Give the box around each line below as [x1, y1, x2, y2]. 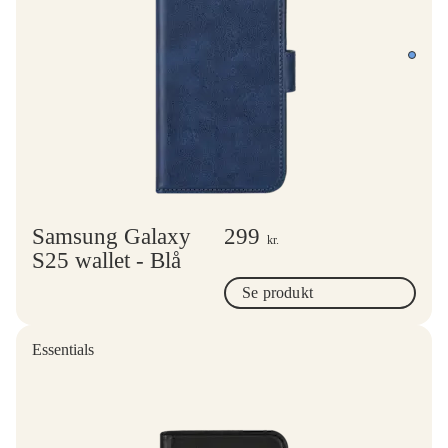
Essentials [32, 340, 94, 358]
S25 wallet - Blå [32, 247, 181, 273]
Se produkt [242, 283, 313, 301]
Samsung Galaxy [32, 223, 191, 249]
